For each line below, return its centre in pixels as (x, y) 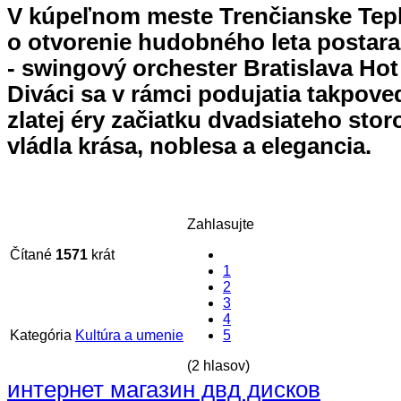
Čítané (33, 254)
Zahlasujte (221, 224)
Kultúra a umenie (129, 335)
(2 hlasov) (218, 365)
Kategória (41, 335)
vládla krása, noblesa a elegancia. (192, 145)
